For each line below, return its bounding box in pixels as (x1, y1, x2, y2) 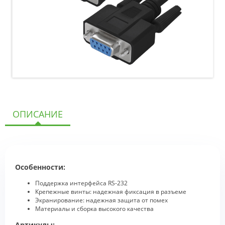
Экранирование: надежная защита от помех (35, 196, 168, 205)
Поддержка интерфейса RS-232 (35, 179, 128, 188)
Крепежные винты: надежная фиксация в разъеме (35, 187, 186, 196)
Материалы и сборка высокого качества (35, 204, 154, 213)
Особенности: (15, 162, 65, 172)
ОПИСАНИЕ (13, 108, 63, 120)
